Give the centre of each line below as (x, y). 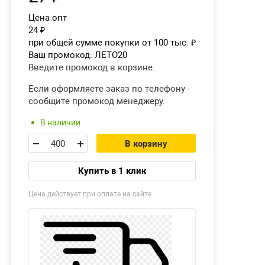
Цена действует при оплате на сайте (90, 194)
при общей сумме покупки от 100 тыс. (110, 43)
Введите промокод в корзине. (92, 67)
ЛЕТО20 (111, 55)
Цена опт (48, 18)
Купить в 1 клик (112, 171)
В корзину (146, 144)
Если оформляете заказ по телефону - (109, 89)
